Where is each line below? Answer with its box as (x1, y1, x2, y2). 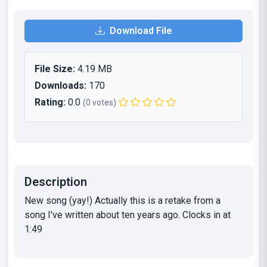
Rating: (35, 97, 66, 108)
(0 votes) (83, 98, 116, 107)
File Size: (35, 63, 75, 74)
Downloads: (35, 80, 86, 91)
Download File (107, 25, 172, 36)
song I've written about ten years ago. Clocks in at (24, 209, 231, 221)
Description (24, 175, 87, 189)
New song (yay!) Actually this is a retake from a (24, 195, 221, 206)
